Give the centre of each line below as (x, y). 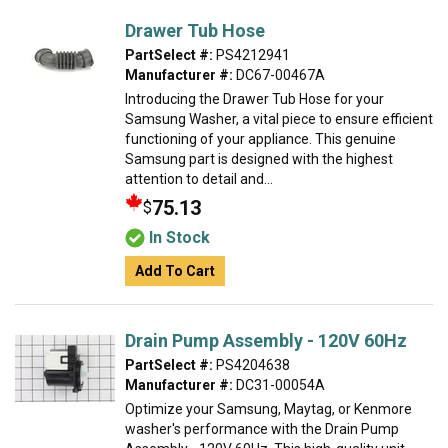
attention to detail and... (199, 179)
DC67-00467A (279, 75)
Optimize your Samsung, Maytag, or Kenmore (268, 409)
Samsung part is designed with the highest (259, 159)
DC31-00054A (279, 385)
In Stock (179, 237)
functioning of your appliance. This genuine (260, 139)
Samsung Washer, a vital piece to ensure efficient (279, 119)
